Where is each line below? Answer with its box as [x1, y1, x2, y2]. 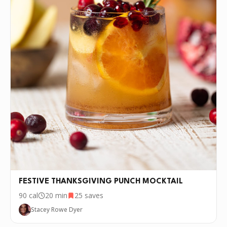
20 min [45, 191, 67, 201]
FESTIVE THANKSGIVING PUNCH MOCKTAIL [19, 178, 183, 186]
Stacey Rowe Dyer [31, 205, 83, 214]
